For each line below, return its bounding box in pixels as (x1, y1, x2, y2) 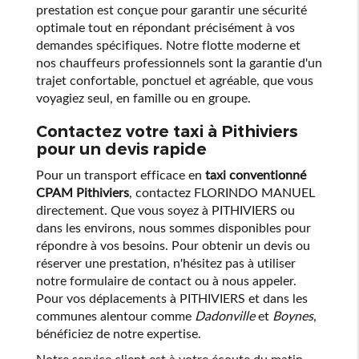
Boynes (272, 308, 313, 323)
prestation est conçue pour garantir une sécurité (35, 2, 307, 17)
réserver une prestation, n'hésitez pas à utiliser (35, 255, 296, 270)
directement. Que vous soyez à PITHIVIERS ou (35, 202, 295, 217)
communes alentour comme (35, 308, 195, 323)
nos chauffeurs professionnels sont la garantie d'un (35, 54, 322, 70)
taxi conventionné (204, 167, 306, 182)
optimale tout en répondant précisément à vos (35, 19, 295, 34)
